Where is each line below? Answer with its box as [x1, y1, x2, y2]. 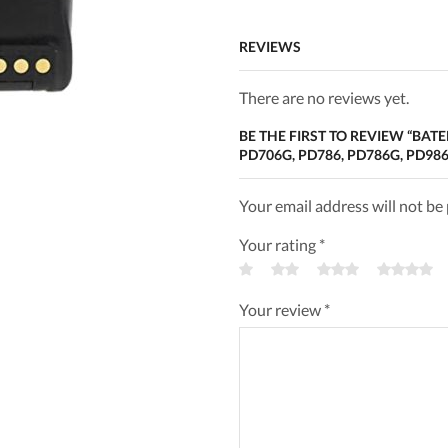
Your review [239, 300, 324, 320]
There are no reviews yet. [239, 88, 409, 108]
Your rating [239, 235, 319, 255]
